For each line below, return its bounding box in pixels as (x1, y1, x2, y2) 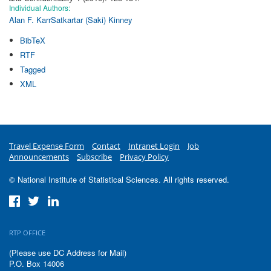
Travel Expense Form (9, 140, 84, 151)
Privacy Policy (120, 151, 169, 162)
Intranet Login (128, 140, 180, 151)
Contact (92, 140, 120, 151)
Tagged (19, 63, 45, 75)
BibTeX (19, 34, 45, 46)
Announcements (9, 151, 69, 162)
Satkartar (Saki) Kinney (51, 13, 132, 25)
